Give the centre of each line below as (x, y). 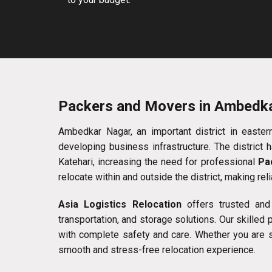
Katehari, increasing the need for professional (158, 162)
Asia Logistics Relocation (120, 205)
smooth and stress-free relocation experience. (157, 250)
